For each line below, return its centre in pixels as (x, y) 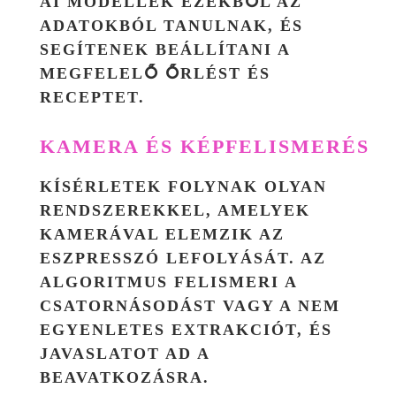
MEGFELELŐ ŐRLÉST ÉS (155, 73)
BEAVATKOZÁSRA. (125, 377)
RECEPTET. (92, 97)
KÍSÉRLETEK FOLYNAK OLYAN (183, 186)
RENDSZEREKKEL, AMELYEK (175, 210)
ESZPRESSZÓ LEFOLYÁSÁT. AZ (183, 258)
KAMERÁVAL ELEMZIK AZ (162, 234)
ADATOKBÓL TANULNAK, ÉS (171, 25)
